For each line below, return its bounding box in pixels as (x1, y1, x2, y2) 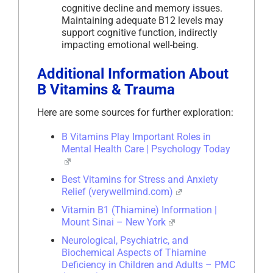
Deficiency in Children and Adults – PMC (62, 259, 235, 271)
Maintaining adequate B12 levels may (62, 15, 224, 27)
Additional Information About (37, 65, 229, 83)
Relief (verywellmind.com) (62, 186, 173, 198)
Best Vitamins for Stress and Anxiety (62, 174, 218, 186)
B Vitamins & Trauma (37, 81, 175, 99)
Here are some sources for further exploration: (37, 107, 233, 119)
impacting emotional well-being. (62, 39, 199, 51)
